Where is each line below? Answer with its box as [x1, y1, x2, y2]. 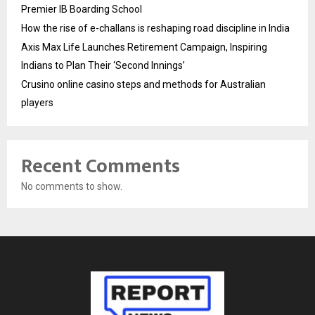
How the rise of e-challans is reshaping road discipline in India [21, 22, 290, 34]
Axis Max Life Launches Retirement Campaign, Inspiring [21, 41, 267, 53]
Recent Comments [21, 150, 180, 184]
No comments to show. [21, 181, 122, 193]
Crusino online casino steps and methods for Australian [21, 79, 266, 91]
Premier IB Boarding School [21, 4, 142, 15]
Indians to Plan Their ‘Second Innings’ [21, 60, 185, 72]
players [21, 97, 53, 109]
